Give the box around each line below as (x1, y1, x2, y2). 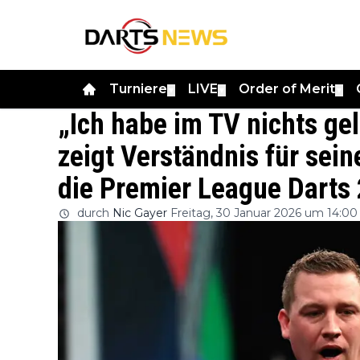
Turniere (109, 80, 167, 96)
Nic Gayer (112, 205, 167, 220)
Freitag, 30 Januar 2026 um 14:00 (170, 205, 358, 220)
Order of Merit (239, 80, 335, 96)
